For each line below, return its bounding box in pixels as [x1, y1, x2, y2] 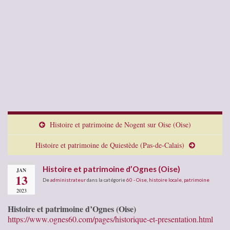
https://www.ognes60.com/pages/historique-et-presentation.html [8, 213, 213, 224]
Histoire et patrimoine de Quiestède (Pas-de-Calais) [35, 140, 184, 150]
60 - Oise [126, 176, 147, 183]
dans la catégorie [86, 176, 126, 183]
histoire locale [149, 176, 182, 183]
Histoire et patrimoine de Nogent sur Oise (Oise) [50, 119, 191, 129]
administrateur [50, 176, 86, 183]
